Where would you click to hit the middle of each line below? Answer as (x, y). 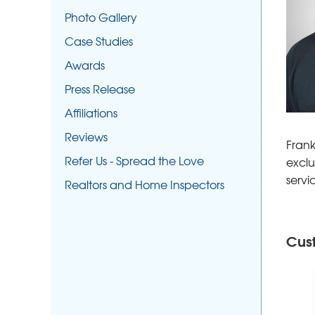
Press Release (100, 88)
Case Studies (99, 40)
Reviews (86, 136)
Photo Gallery (101, 17)
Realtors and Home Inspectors (144, 184)
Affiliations (91, 112)
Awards (85, 64)
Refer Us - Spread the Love (134, 160)
